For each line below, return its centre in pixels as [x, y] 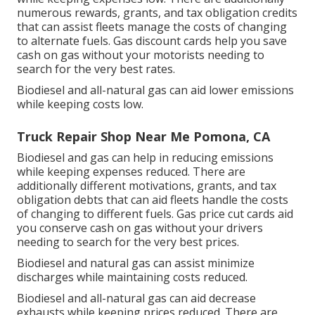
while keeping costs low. [80, 104]
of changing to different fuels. [97, 213]
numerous [46, 12]
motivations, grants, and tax [202, 185]
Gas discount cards [162, 40]
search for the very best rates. [96, 69]
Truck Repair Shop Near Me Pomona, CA [143, 136]
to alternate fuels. [65, 40]
